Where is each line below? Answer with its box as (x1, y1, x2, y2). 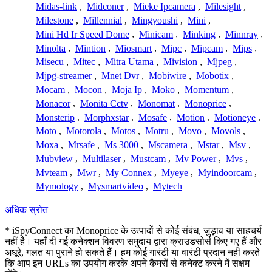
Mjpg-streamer (36, 70, 92, 81)
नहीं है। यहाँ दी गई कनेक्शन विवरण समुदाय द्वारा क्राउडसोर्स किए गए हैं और (5, 236, 262, 247)
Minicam (139, 29, 173, 39)
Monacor (36, 98, 70, 109)
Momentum (185, 84, 229, 95)
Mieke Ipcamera (134, 1, 195, 12)
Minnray (225, 29, 258, 39)
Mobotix (196, 70, 229, 81)
